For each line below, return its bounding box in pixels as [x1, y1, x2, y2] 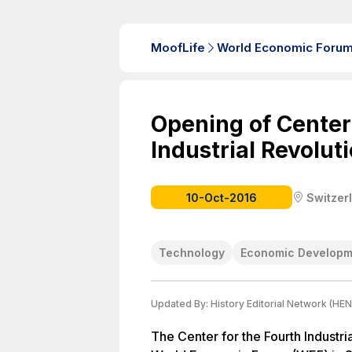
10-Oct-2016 [186, 190, 257, 204]
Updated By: [151, 298, 211, 310]
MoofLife [151, 40, 205, 55]
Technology [159, 246, 225, 259]
